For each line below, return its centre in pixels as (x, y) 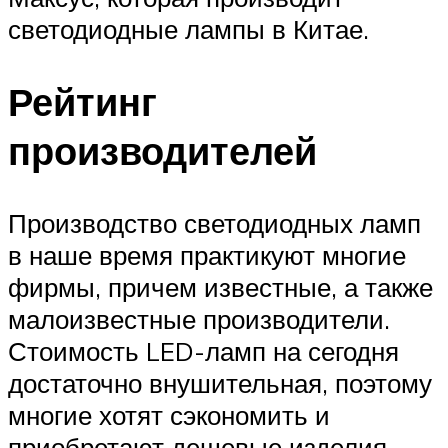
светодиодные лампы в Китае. (188, 28)
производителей (162, 150)
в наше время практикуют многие (207, 254)
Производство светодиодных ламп (214, 222)
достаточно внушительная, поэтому (220, 382)
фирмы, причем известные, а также (220, 286)
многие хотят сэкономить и (169, 414)
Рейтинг (82, 101)
